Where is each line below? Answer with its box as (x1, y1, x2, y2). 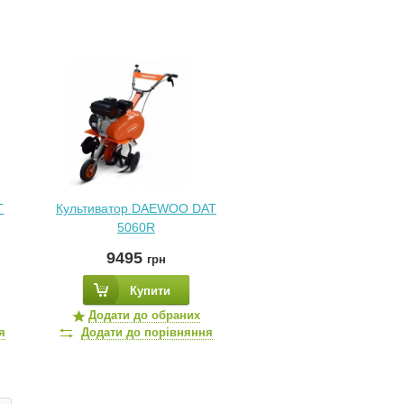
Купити (129, 284, 170, 298)
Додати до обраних (87, 308, 200, 322)
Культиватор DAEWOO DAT (55, 201, 216, 216)
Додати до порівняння (80, 326, 213, 339)
